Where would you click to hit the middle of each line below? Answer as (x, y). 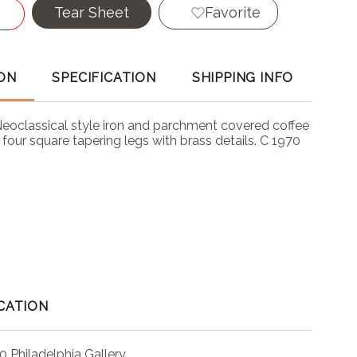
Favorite (232, 12)
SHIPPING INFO (243, 78)
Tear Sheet (92, 12)
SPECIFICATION (104, 78)
